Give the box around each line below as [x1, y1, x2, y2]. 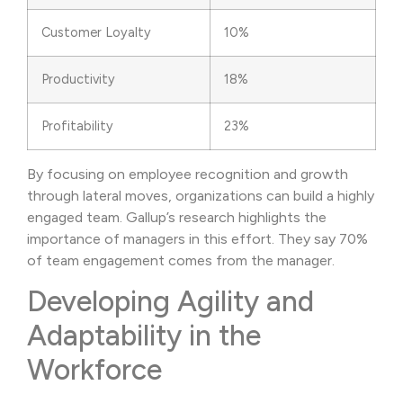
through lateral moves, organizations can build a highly [27, 186, 374, 204]
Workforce [27, 352, 162, 387]
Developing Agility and [27, 283, 314, 318]
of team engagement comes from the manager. [27, 251, 335, 269]
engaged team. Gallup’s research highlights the [27, 208, 327, 226]
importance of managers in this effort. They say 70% [27, 229, 368, 247]
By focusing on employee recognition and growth [27, 165, 348, 183]
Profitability [41, 117, 113, 134]
